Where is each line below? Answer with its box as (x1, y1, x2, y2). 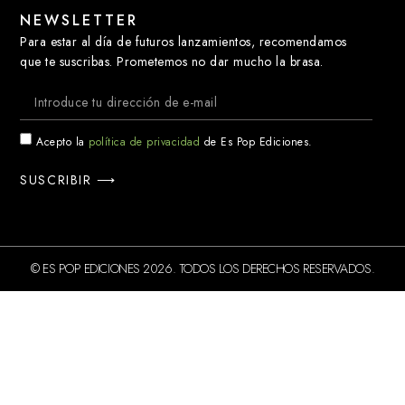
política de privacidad (89, 134, 201, 151)
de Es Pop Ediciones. (200, 134, 313, 151)
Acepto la (36, 134, 89, 151)
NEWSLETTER (20, 9, 139, 31)
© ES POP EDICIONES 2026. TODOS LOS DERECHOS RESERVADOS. (30, 259, 375, 278)
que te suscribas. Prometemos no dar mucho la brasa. (20, 52, 324, 71)
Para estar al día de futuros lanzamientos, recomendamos (20, 32, 347, 51)
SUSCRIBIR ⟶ (20, 171, 117, 190)
